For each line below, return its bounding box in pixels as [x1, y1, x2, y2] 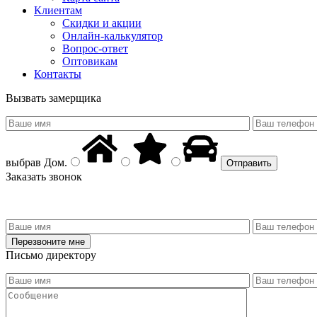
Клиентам [34, 4, 82, 16]
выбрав [6, 156, 41, 168]
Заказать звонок [6, 170, 82, 183]
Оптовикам [62, 54, 117, 67]
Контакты [34, 67, 81, 80]
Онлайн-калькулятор [62, 29, 163, 42]
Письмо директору [6, 248, 96, 261]
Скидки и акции [62, 16, 142, 29]
